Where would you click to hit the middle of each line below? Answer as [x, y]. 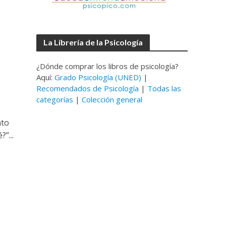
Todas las [164, 88]
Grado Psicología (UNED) [98, 77]
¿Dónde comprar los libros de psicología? [108, 66]
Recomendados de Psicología [88, 88]
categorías [55, 99]
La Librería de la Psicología [93, 42]
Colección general [112, 99]
